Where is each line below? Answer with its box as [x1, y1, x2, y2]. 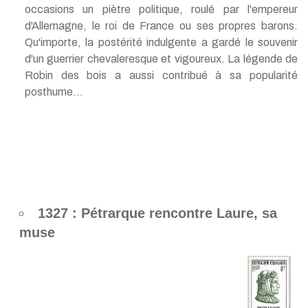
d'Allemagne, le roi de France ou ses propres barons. [24, 19, 298, 32]
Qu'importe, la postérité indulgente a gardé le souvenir [24, 36, 298, 48]
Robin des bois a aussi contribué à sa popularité [24, 69, 298, 81]
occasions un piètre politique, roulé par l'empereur [24, 3, 298, 15]
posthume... [24, 85, 83, 98]
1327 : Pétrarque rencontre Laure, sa [37, 205, 277, 221]
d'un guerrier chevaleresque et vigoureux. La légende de [24, 52, 298, 65]
